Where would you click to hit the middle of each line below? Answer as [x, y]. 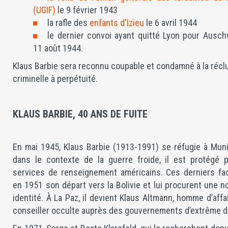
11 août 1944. [59, 48]
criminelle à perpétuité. [55, 79]
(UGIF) [45, 10]
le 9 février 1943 [87, 10]
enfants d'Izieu [117, 23]
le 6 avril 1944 [171, 23]
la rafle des [69, 23]
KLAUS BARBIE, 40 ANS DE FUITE [80, 114]
